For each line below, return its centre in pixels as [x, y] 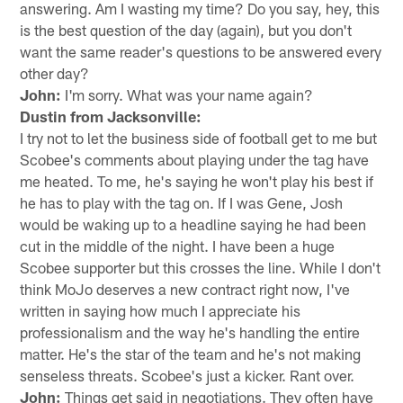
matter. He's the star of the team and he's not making [191, 353]
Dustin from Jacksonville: [111, 116]
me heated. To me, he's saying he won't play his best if [197, 180]
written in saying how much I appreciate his [161, 310]
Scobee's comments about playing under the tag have [195, 159]
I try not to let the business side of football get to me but [199, 137]
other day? [55, 72]
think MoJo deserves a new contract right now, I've [185, 288]
